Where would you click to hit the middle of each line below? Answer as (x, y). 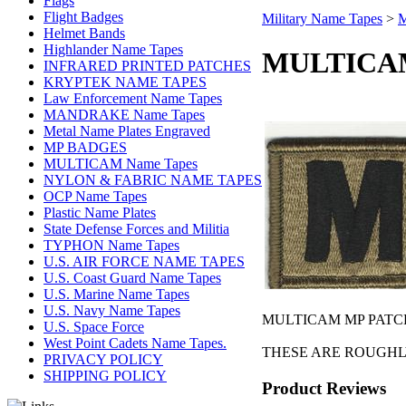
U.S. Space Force (94, 327)
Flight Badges (83, 17)
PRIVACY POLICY (103, 359)
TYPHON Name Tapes (111, 245)
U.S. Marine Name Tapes (116, 294)
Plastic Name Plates (100, 213)
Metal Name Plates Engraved (127, 131)
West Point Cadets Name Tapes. (135, 343)
